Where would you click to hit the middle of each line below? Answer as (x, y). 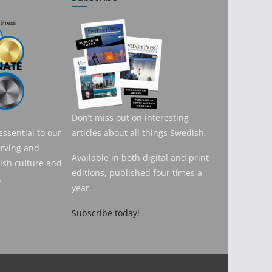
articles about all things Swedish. (139, 133)
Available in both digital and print (140, 158)
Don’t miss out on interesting (130, 118)
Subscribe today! (106, 213)
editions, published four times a (137, 173)
